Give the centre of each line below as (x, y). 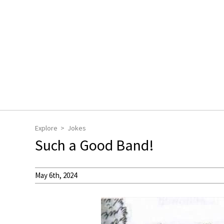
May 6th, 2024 (56, 175)
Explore (46, 128)
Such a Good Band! (94, 145)
